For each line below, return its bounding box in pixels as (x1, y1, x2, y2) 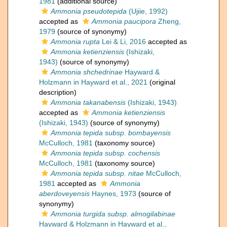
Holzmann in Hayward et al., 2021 (39, 78, 147, 87)
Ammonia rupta (51, 37, 100, 46)
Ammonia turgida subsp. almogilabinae (51, 210, 175, 218)
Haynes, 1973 (90, 190, 136, 198)
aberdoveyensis (39, 190, 90, 198)
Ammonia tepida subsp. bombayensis (51, 129, 171, 137)
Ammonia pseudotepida (51, 7, 127, 16)
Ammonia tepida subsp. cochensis (51, 149, 160, 158)
